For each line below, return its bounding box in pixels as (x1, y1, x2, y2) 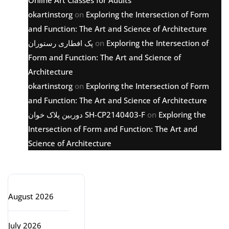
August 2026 (8, 191, 54, 201)
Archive (8, 149, 70, 171)
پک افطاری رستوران (28, 38, 93, 48)
